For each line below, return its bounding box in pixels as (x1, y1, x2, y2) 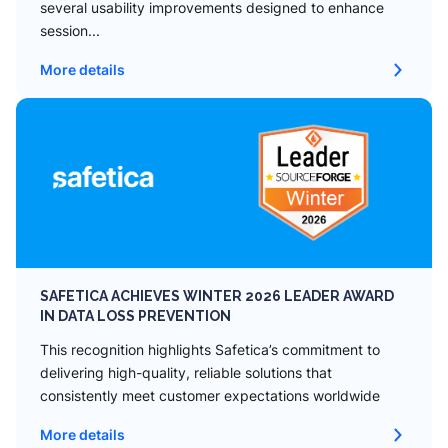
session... (40, 22, 100, 39)
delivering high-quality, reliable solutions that (40, 364, 332, 381)
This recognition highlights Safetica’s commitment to (40, 341, 380, 358)
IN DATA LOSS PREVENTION (40, 308, 231, 324)
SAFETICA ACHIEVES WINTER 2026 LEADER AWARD (40, 288, 394, 304)
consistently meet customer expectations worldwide (40, 387, 380, 404)
